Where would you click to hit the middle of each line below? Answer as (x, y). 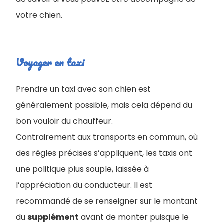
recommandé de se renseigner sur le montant (107, 201)
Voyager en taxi (50, 62)
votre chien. (39, 15)
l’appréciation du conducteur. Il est (84, 185)
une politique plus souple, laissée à (82, 169)
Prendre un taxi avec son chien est (83, 89)
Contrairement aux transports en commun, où (107, 137)
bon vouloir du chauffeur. (64, 121)
